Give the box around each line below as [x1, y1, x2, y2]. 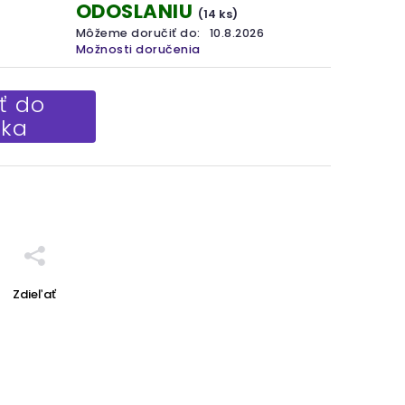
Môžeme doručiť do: [75, 25, 201, 41]
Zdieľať [13, 286, 56, 303]
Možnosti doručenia [75, 42, 201, 57]
